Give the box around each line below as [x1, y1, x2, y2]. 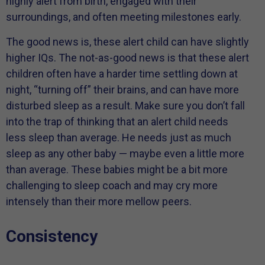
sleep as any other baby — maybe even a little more [6, 147, 244, 160]
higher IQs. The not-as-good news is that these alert [6, 51, 249, 64]
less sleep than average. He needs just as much [6, 131, 231, 144]
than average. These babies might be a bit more [6, 163, 228, 176]
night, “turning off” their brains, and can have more [6, 83, 239, 96]
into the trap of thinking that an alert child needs [6, 115, 228, 128]
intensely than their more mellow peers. [6, 195, 192, 208]
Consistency [6, 227, 98, 247]
